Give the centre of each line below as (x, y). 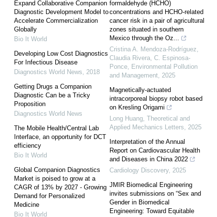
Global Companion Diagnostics (57, 170)
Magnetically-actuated (140, 90)
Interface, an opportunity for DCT (60, 137)
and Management (134, 75)
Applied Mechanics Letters (147, 127)
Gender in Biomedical (139, 202)
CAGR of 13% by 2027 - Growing (60, 187)
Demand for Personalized (49, 196)
